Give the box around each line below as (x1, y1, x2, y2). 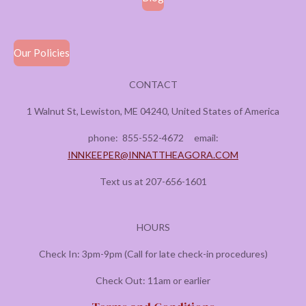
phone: (87, 132, 122, 143)
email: (183, 132, 219, 143)
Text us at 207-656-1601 (99, 176, 207, 187)
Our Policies (14, 46, 70, 59)
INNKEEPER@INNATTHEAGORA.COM (68, 149, 238, 161)
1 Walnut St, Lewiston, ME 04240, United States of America (27, 105, 279, 117)
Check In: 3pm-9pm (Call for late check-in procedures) (38, 248, 268, 260)
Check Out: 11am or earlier (96, 275, 210, 286)
